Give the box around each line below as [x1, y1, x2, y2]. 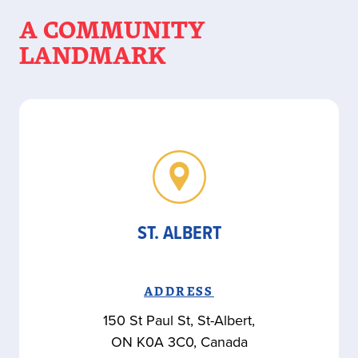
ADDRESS [144, 280, 214, 300]
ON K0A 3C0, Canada [110, 331, 248, 352]
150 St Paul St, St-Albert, [103, 309, 255, 331]
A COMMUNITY [19, 8, 205, 48]
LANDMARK [19, 34, 166, 74]
